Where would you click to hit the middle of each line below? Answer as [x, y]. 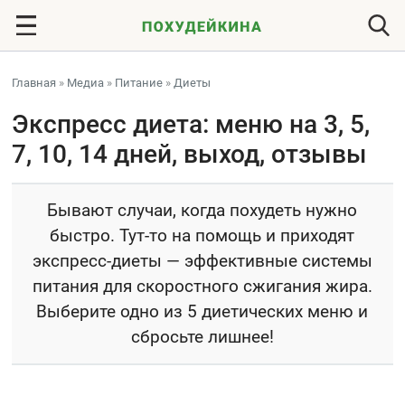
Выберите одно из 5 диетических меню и [202, 311]
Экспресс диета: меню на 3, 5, [191, 124]
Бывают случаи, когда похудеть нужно [202, 210]
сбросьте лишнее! [202, 337]
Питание [139, 83]
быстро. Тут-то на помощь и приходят [202, 235]
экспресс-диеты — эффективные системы [202, 261]
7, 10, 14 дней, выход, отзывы [190, 154]
